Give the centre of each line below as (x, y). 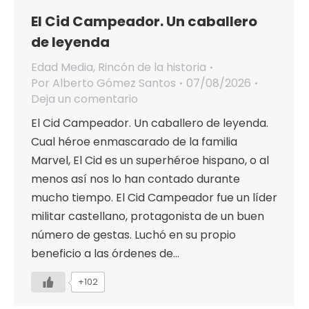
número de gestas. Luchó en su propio (133, 235)
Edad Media (62, 68)
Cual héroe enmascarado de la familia (134, 142)
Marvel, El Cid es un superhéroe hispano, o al (150, 161)
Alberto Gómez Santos (114, 83)
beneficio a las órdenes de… (105, 254)
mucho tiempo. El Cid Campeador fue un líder (154, 198)
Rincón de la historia (152, 68)
